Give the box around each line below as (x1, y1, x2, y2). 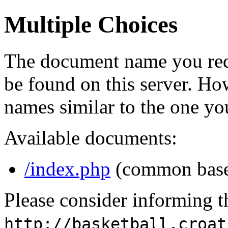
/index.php (24, 157, 110, 180)
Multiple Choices (4, 11, 178, 38)
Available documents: (4, 126, 177, 149)
